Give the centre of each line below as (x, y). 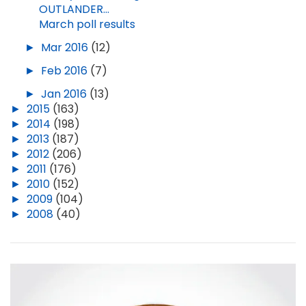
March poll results (87, 25)
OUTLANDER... (74, 10)
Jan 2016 (65, 94)
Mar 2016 (66, 48)
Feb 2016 (65, 71)
